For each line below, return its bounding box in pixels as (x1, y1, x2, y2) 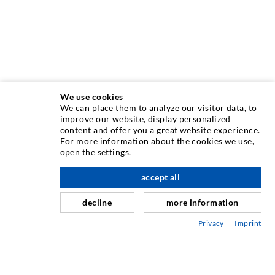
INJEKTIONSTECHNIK (10, 111, 128, 123)
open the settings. (60, 146, 131, 157)
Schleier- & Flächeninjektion (10, 181, 131, 192)
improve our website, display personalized (60, 113, 231, 124)
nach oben (217, 174, 265, 185)
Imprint (234, 219, 261, 228)
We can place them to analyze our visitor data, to (60, 102, 257, 113)
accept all (141, 171, 180, 182)
